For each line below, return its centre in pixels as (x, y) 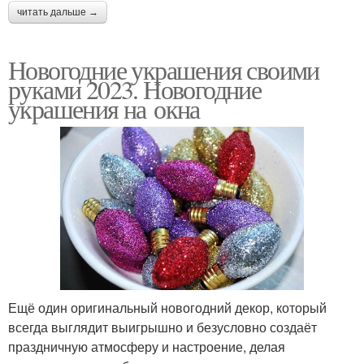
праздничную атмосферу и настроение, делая (147, 347)
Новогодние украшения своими (164, 70)
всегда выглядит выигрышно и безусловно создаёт (162, 327)
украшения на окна (104, 109)
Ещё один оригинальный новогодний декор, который (167, 308)
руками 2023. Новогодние (135, 89)
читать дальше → (58, 13)
